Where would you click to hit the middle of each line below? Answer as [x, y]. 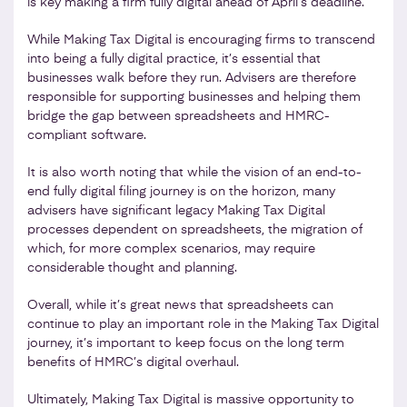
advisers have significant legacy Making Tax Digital [176, 210]
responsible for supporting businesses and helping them [194, 97]
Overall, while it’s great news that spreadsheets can [180, 305]
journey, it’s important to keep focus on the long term [186, 343]
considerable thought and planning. [132, 268]
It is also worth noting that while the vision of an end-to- [194, 172]
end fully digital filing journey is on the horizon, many [181, 191]
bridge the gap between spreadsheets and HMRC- [179, 116]
